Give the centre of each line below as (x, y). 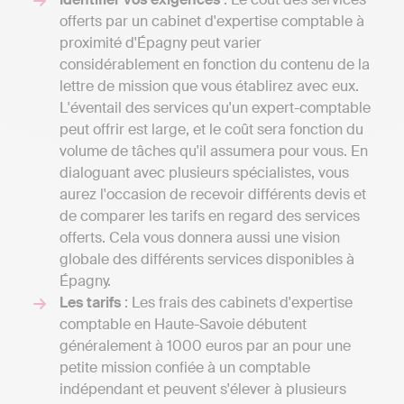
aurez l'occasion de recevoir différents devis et (213, 195)
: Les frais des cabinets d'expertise (237, 303)
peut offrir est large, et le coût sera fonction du (211, 130)
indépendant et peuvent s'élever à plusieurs (203, 390)
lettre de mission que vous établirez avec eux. (209, 87)
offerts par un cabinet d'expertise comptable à (212, 22)
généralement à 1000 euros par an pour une (205, 346)
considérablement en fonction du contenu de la (215, 65)
